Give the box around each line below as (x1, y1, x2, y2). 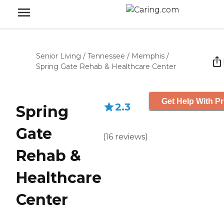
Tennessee (87, 51, 125, 60)
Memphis (131, 51, 164, 60)
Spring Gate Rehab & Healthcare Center (36, 62, 176, 71)
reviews (115, 132, 145, 141)
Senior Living (36, 51, 81, 60)
